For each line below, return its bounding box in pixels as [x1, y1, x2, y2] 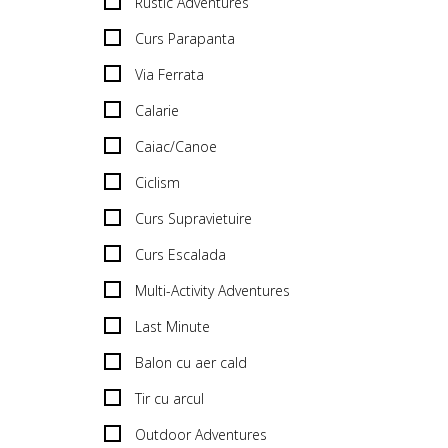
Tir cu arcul [135, 388, 204, 408]
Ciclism [135, 172, 180, 192]
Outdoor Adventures [135, 424, 267, 444]
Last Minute [135, 316, 210, 336]
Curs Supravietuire [135, 208, 252, 228]
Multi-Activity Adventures [135, 280, 290, 300]
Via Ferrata [135, 64, 204, 84]
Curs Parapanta [135, 28, 235, 48]
